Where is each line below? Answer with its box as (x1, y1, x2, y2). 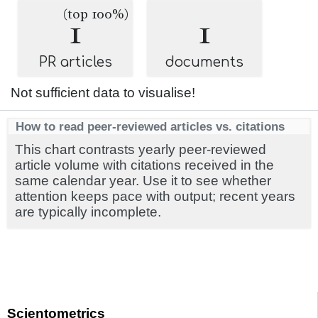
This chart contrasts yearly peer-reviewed (15, 142, 266, 157)
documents (165, 55, 243, 70)
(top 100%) (63, 6, 128, 23)
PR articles (38, 55, 112, 70)
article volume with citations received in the (15, 158, 274, 172)
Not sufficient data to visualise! (11, 85, 195, 100)
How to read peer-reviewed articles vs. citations (16, 119, 285, 133)
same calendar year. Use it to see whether (15, 173, 271, 188)
